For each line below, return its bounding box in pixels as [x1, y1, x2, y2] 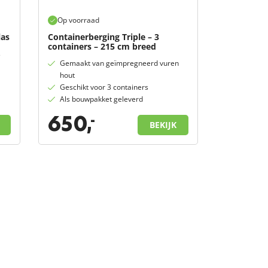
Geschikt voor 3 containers [60, 82, 149, 93]
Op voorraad [57, 15, 100, 26]
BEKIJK [149, 119, 176, 131]
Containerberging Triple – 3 [48, 31, 160, 43]
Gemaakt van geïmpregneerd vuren [60, 58, 179, 69]
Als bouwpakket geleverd [60, 94, 144, 105]
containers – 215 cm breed [48, 41, 157, 53]
